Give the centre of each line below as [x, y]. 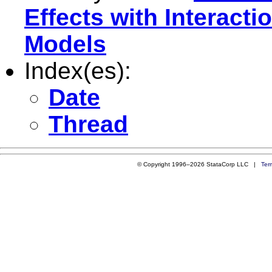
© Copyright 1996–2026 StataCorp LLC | [199, 164]
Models [65, 44]
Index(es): [78, 70]
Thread [88, 124]
